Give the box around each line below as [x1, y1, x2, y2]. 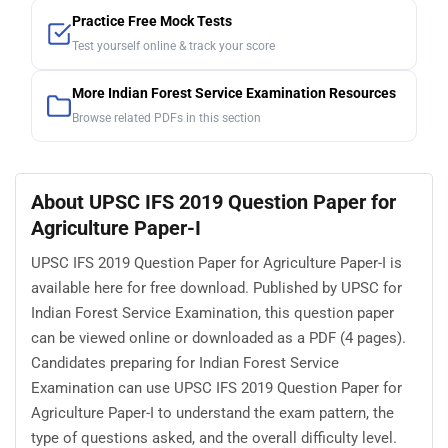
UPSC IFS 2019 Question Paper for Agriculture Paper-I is [31, 253, 402, 272]
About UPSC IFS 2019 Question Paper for [31, 190, 396, 215]
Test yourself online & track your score [72, 39, 275, 54]
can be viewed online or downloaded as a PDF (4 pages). [31, 328, 406, 347]
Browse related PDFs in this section [72, 111, 261, 126]
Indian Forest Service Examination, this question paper [31, 303, 394, 322]
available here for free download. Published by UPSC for [31, 278, 402, 297]
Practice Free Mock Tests [72, 13, 232, 31]
